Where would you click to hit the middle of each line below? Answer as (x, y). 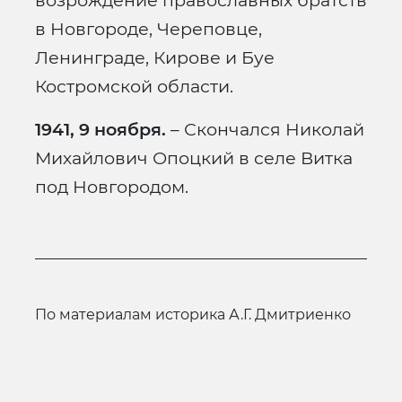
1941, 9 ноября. (100, 130)
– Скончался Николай (265, 130)
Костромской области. (134, 87)
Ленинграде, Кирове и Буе (155, 58)
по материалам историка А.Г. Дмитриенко (199, 315)
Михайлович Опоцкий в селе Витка (194, 158)
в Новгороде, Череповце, (149, 29)
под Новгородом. (112, 187)
